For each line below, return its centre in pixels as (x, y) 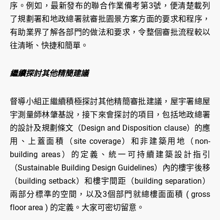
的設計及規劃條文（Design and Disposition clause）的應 (110, 128)
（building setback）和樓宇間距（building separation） (110, 181)
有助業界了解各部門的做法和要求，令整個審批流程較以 (110, 32)
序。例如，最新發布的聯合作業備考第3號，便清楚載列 (110, 6)
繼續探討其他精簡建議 (49, 74)
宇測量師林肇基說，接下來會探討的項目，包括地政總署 (110, 115)
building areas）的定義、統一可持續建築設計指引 (110, 155)
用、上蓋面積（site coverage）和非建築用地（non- (110, 141)
